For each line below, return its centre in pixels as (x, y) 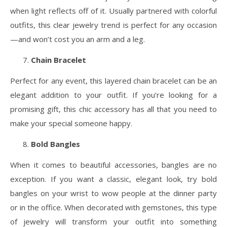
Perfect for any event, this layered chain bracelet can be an (113, 80)
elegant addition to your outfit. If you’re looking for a (113, 94)
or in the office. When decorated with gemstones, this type (113, 207)
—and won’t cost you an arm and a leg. (78, 39)
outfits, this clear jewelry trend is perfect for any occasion (113, 25)
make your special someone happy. (71, 123)
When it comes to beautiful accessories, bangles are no (113, 164)
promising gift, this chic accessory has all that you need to (113, 109)
